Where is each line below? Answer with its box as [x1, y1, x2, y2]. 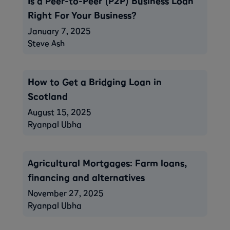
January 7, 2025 [28, 25, 91, 36]
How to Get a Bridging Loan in [28, 75, 162, 88]
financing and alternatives [28, 171, 145, 183]
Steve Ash [28, 37, 65, 48]
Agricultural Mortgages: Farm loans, [28, 157, 187, 169]
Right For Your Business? [28, 9, 136, 21]
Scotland [28, 90, 68, 102]
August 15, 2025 [28, 106, 91, 117]
